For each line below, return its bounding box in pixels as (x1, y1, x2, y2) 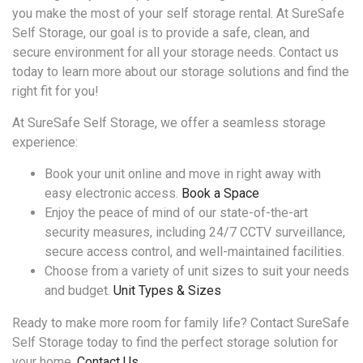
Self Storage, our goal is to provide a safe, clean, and (12, 25, 310, 41)
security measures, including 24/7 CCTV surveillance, (45, 224, 345, 240)
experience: (12, 135, 78, 150)
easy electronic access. (45, 186, 181, 201)
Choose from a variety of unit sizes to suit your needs (45, 263, 349, 279)
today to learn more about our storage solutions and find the (12, 64, 349, 79)
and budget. (45, 283, 113, 298)
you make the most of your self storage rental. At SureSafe (12, 6, 344, 21)
